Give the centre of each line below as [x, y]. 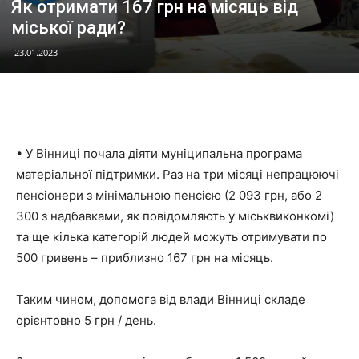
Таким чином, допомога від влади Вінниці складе [161, 299]
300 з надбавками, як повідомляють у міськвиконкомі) [175, 216]
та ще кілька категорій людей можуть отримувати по [171, 236]
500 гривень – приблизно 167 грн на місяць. [145, 257]
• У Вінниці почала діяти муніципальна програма [159, 153]
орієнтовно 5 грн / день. [86, 320]
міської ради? [69, 27]
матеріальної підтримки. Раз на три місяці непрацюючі [177, 174]
